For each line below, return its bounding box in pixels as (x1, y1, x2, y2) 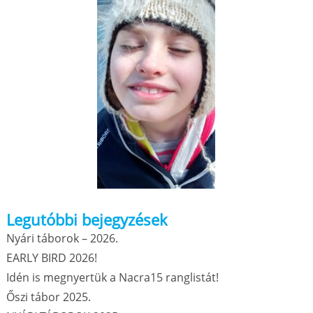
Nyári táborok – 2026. (6, 231, 118, 246)
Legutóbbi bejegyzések (6, 209, 168, 230)
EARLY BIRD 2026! (6, 250, 97, 265)
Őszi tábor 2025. (6, 289, 91, 305)
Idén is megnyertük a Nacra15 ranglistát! (6, 270, 219, 285)
